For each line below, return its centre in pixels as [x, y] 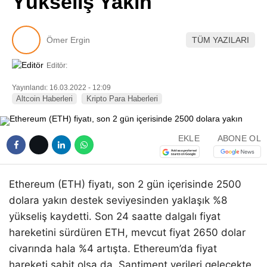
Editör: [57, 66]
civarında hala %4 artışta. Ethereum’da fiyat [113, 249]
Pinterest [197, 15]
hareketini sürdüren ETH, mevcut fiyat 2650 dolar [127, 233]
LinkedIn [197, 49]
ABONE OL [239, 138]
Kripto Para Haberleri [122, 99]
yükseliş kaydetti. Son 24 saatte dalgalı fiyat [115, 217]
